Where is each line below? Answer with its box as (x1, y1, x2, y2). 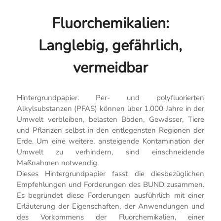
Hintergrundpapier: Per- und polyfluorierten (16, 93, 205, 103)
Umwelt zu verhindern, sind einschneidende (16, 147, 205, 157)
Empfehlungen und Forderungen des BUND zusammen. (16, 180, 205, 190)
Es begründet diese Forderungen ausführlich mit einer (16, 190, 205, 201)
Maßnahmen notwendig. (16, 158, 99, 168)
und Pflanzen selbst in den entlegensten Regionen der (16, 125, 205, 136)
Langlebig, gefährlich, (38, 35, 183, 56)
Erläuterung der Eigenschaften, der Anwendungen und (16, 201, 205, 212)
